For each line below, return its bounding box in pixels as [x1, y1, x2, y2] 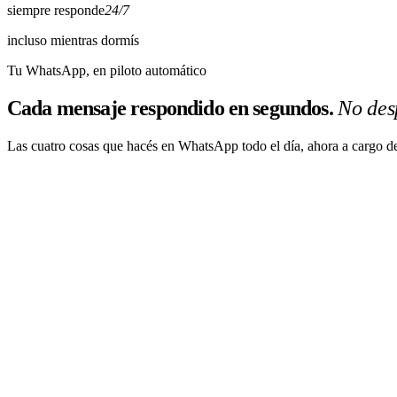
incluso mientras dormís [7, 32, 139, 48]
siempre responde [7, 2, 105, 18]
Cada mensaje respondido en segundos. [7, 96, 333, 120]
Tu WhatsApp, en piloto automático [7, 62, 206, 78]
